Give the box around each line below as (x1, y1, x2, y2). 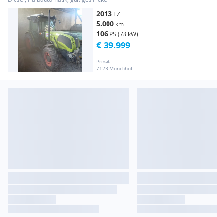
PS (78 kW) (109, 30, 138, 39)
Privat (96, 57, 110, 64)
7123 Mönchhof (96, 64, 132, 72)
